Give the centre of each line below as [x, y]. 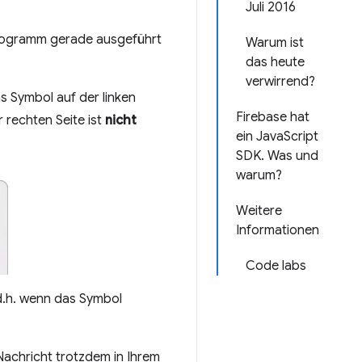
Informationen [278, 230]
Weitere [259, 211]
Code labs [276, 266]
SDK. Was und [277, 156]
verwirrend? [280, 82]
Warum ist [275, 43]
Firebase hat [273, 117]
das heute [275, 62]
